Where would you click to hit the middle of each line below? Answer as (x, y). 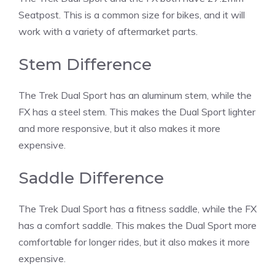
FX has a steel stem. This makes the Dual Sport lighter (137, 111)
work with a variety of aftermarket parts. (108, 31)
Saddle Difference (91, 178)
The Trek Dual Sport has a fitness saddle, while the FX (137, 208)
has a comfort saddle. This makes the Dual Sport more (137, 225)
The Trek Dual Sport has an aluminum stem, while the (135, 95)
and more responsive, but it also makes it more (119, 128)
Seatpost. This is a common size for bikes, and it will (132, 14)
